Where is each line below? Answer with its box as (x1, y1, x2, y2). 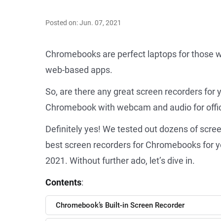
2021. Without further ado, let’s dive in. (45, 155, 195, 166)
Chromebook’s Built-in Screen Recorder (56, 201, 184, 210)
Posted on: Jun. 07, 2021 (45, 19, 121, 27)
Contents (45, 177, 81, 187)
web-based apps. (45, 65, 112, 75)
